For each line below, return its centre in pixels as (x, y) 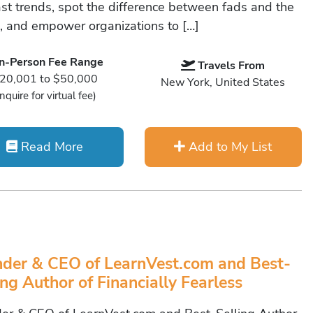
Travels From (232, 66)
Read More (51, 147)
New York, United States (223, 82)
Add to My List (229, 147)
